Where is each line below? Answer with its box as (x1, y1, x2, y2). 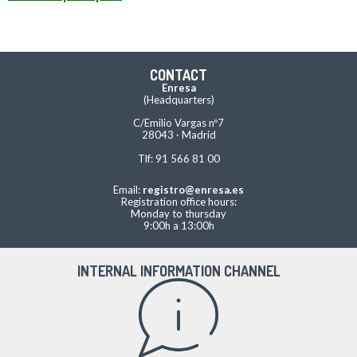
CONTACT (150, 65, 207, 84)
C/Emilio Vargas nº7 (133, 116, 224, 130)
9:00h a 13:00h (143, 218, 214, 232)
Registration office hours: (120, 194, 237, 208)
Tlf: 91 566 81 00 (137, 151, 220, 165)
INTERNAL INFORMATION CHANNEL (76, 261, 280, 280)
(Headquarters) (143, 92, 214, 106)
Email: (113, 182, 143, 196)
